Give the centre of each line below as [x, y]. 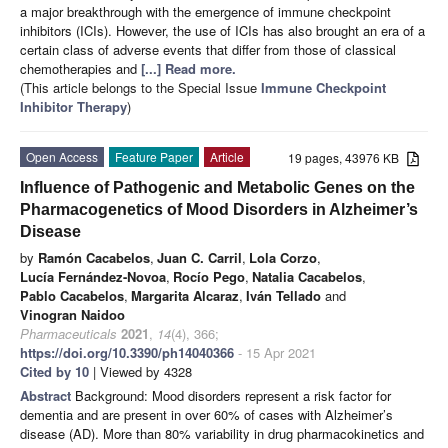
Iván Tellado [283, 295]
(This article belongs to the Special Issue [140, 87]
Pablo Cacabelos [72, 295]
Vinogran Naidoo [72, 314]
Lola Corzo [283, 257]
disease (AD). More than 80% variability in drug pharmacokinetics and [222, 433]
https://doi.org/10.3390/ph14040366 [127, 352]
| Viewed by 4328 [140, 371]
